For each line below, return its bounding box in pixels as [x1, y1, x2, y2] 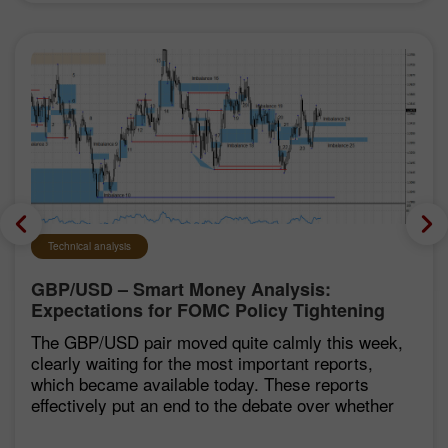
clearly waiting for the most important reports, [31, 349, 373, 375]
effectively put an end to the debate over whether [31, 391, 394, 417]
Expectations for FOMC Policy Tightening [31, 296, 385, 323]
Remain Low [31, 317, 137, 344]
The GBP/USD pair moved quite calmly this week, [31, 328, 403, 354]
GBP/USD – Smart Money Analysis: [31, 275, 331, 302]
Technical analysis [48, 238, 131, 253]
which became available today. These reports [31, 370, 369, 396]
